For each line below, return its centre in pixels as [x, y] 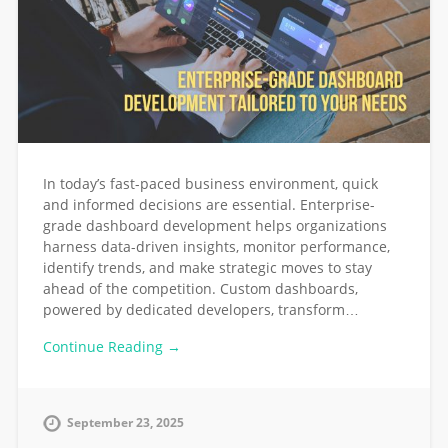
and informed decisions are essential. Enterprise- [208, 205]
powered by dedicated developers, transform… [200, 310]
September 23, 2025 [125, 423]
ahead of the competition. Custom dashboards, [200, 289]
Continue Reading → [111, 347]
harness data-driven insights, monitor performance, [216, 247]
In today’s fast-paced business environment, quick [210, 184]
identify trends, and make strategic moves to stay [207, 268]
